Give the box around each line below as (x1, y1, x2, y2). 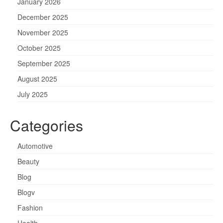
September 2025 (17, 58, 70, 68)
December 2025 (17, 11, 68, 22)
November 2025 (17, 27, 68, 37)
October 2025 (17, 42, 61, 53)
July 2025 (17, 89, 48, 99)
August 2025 (17, 73, 57, 84)
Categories (10, 114, 83, 136)
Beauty (17, 156, 39, 166)
